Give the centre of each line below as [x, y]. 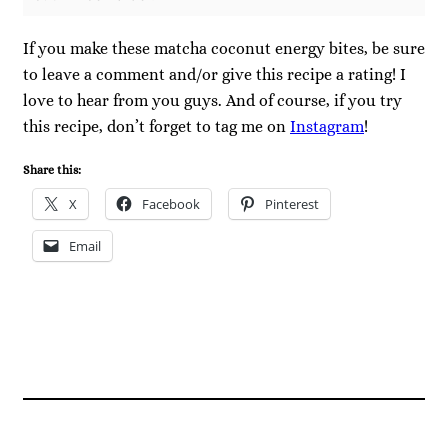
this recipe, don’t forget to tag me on [156, 126]
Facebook [171, 204]
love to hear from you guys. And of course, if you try [212, 100]
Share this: [52, 170]
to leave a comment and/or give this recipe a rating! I [214, 74]
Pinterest [292, 204]
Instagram [327, 126]
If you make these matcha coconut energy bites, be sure [224, 48]
